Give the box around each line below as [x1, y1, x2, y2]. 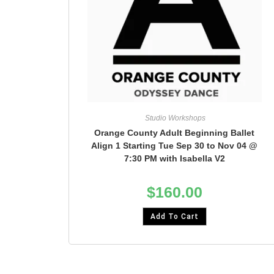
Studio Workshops [143, 114, 206, 123]
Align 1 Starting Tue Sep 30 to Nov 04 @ [91, 141, 258, 151]
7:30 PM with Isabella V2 [124, 154, 225, 164]
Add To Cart [150, 212, 199, 221]
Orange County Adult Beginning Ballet [94, 128, 255, 138]
